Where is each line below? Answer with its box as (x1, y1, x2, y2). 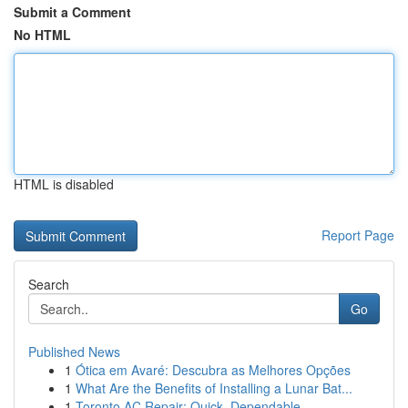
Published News (28, 342, 120, 361)
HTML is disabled (14, 175, 114, 193)
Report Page (321, 226, 394, 244)
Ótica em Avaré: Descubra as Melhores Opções (76, 361, 351, 379)
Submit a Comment (14, 3, 131, 21)
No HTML (14, 25, 71, 44)
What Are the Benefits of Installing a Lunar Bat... (76, 379, 352, 397)
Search (28, 275, 69, 293)
